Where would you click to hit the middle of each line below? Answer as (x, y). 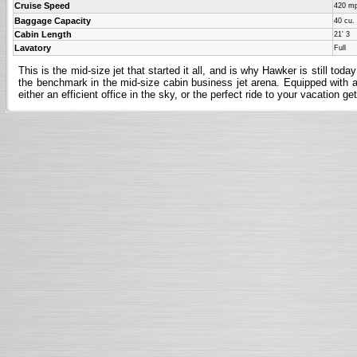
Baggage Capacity (53, 21)
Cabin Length (43, 34)
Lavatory (33, 48)
